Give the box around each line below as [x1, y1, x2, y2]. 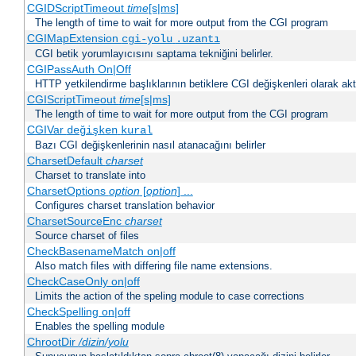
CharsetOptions [26, 184, 109, 198]
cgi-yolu [121, 33, 172, 46]
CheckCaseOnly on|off [26, 275, 140, 288]
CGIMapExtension [26, 32, 122, 45]
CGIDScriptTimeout [26, 2, 127, 15]
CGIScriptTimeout [26, 93, 119, 106]
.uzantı [175, 33, 220, 46]
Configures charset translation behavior [35, 199, 215, 212]
